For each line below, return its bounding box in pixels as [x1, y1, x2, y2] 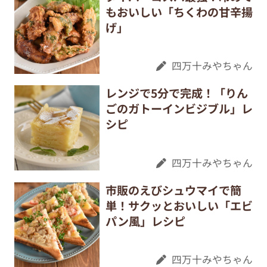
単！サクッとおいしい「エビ [105, 197, 253, 214]
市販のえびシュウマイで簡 [105, 181, 241, 198]
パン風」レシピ [105, 212, 185, 229]
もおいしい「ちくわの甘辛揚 [105, 3, 253, 20]
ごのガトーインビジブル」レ [105, 100, 253, 117]
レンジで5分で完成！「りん [105, 85, 248, 102]
